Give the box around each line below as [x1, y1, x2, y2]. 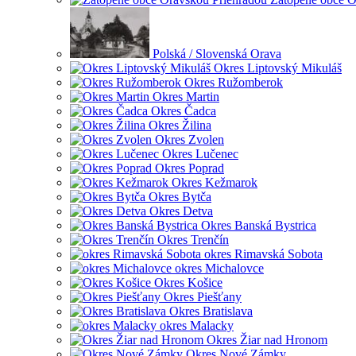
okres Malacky [160, 318, 234, 332]
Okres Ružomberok [184, 75, 283, 89]
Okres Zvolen [155, 132, 224, 146]
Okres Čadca [151, 103, 216, 118]
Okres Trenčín [157, 232, 229, 246]
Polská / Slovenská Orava [153, 46, 281, 60]
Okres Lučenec [162, 146, 238, 161]
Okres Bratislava [169, 304, 253, 318]
